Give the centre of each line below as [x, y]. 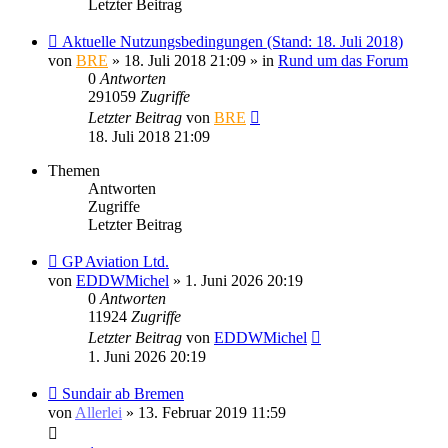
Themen [74, 170]
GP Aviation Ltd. [115, 261]
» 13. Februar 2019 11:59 [204, 412]
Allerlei [98, 412]
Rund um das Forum [343, 60]
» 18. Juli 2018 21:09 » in [193, 60]
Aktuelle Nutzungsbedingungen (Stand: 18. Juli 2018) [232, 41]
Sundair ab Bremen [123, 393]
